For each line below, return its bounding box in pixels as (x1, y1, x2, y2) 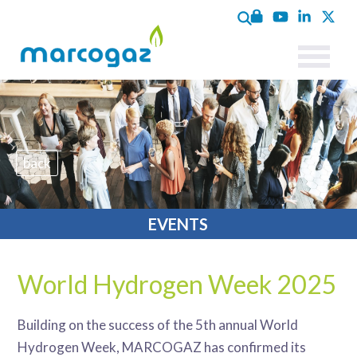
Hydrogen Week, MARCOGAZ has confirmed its (18, 339, 307, 355)
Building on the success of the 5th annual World (18, 316, 299, 333)
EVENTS (148, 214, 209, 233)
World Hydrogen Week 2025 (18, 269, 338, 300)
